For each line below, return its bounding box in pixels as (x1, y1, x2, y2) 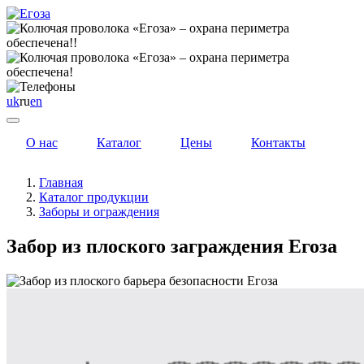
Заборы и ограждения (39, 205, 159, 219)
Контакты (251, 136, 305, 149)
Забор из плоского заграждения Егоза (6, 235, 337, 257)
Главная (39, 175, 83, 189)
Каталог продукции (39, 190, 149, 204)
